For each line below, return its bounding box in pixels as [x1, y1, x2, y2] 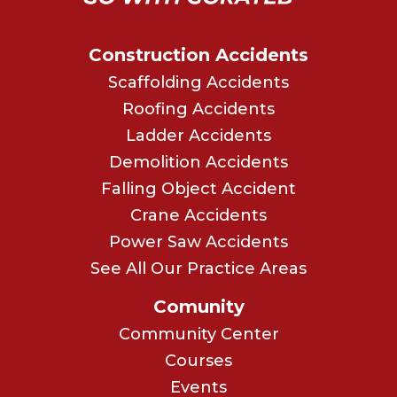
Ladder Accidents [126, 125, 271, 145]
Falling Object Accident [101, 178, 296, 198]
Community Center [118, 323, 279, 344]
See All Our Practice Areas [90, 258, 307, 278]
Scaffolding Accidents [108, 72, 289, 92]
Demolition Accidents [109, 152, 288, 172]
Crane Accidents [130, 205, 267, 225]
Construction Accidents [89, 43, 308, 66]
